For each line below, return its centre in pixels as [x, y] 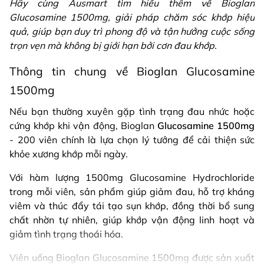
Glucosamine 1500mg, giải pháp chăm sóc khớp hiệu [132, 17]
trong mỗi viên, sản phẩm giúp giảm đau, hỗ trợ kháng [132, 192]
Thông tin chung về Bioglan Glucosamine [132, 71]
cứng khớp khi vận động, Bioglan [83, 126]
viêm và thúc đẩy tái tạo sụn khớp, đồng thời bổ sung [132, 206]
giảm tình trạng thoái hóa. [66, 234]
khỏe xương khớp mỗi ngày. [69, 154]
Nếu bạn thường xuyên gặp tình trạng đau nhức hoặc [132, 111]
